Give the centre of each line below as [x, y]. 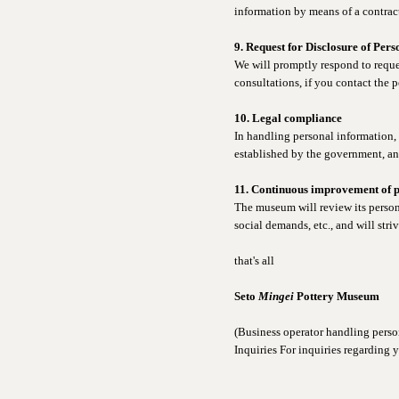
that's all [254, 261]
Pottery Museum [337, 296]
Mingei [276, 296]
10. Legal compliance [288, 118]
